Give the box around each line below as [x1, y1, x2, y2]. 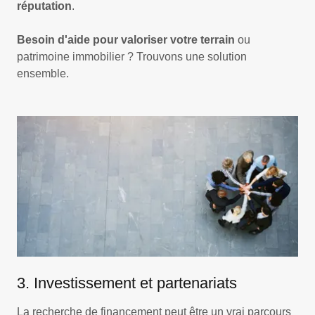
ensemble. [17, 67, 69, 79]
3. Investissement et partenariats [17, 274, 237, 292]
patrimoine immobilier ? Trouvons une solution [17, 50, 247, 63]
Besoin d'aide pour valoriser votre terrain [17, 33, 238, 46]
